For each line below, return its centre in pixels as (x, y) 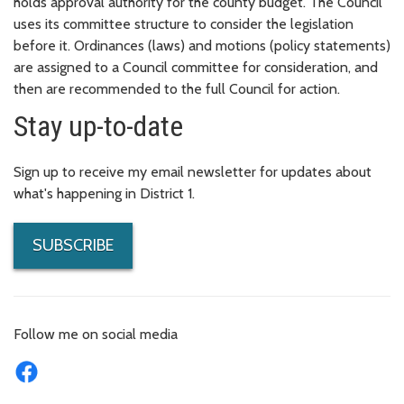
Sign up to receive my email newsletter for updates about (193, 172)
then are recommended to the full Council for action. (177, 89)
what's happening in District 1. (104, 194)
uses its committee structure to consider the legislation (184, 24)
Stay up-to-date (98, 127)
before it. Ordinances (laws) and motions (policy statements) (202, 46)
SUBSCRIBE (73, 246)
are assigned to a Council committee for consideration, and (196, 68)
